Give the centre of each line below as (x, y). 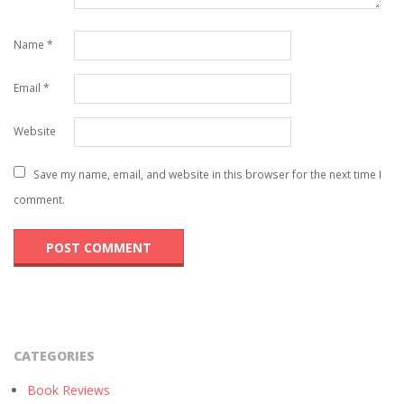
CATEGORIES (54, 355)
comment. (39, 199)
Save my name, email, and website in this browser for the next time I (207, 174)
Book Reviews (69, 390)
